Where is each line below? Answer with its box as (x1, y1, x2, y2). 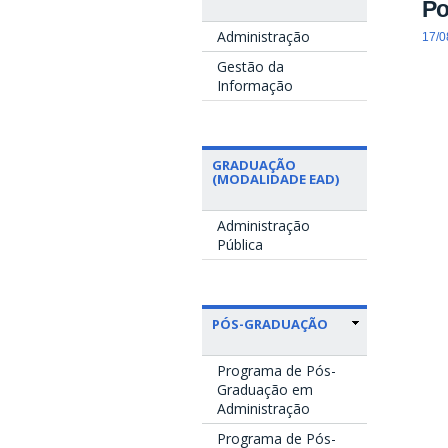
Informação (217, 75, 293, 95)
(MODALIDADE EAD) (212, 169, 339, 188)
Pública (217, 234, 263, 254)
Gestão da (217, 56, 284, 76)
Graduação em (217, 379, 313, 399)
